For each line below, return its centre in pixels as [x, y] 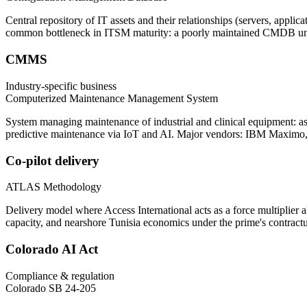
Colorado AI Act [52, 249]
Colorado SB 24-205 [51, 288]
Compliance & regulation [60, 275]
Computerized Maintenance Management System [112, 98]
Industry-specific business [61, 86]
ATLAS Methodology [53, 187]
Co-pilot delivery [52, 160]
